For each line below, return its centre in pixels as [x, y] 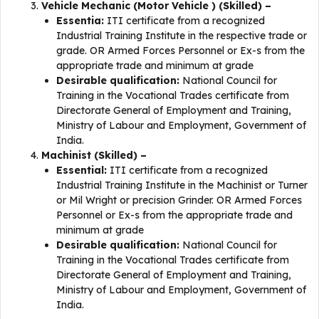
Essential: [83, 170]
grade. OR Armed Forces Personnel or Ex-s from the [181, 51]
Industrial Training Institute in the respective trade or [182, 36]
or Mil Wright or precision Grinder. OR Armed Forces [179, 200]
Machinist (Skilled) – [95, 155]
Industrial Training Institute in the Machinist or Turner [182, 185]
